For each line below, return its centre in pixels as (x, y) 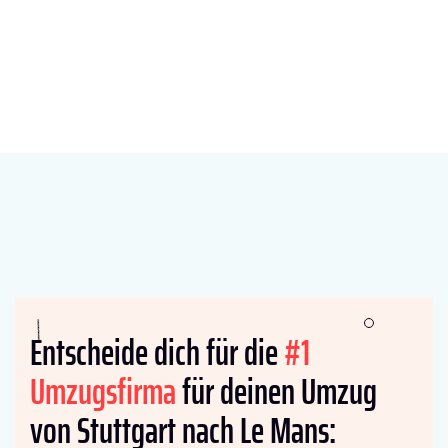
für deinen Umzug (276, 392)
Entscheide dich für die (157, 353)
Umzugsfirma (103, 392)
